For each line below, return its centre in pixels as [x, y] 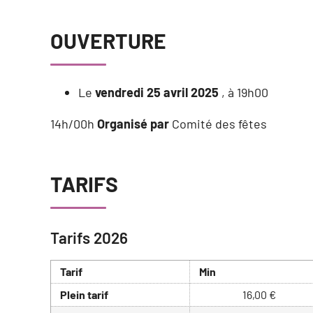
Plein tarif [84, 295]
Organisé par [134, 124]
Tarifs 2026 [89, 238]
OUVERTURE [108, 41]
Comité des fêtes [219, 124]
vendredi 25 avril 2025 [157, 93]
